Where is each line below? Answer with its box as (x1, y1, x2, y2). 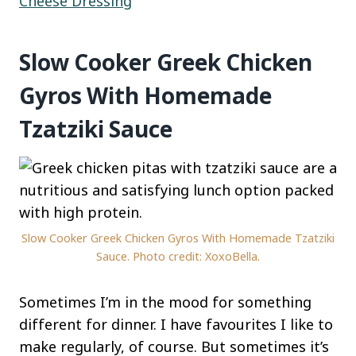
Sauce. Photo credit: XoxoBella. (96, 249, 260, 265)
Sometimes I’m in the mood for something (19, 292, 311, 312)
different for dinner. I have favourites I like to (19, 315, 333, 335)
